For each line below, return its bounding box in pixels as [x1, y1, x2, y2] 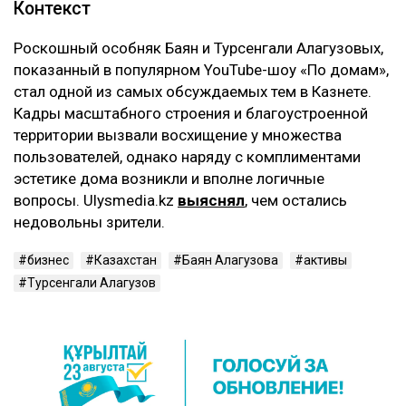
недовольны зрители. [14, 212, 165, 231]
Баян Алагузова [182, 252, 278, 267]
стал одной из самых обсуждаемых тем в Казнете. [14, 82, 372, 101]
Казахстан [94, 252, 157, 267]
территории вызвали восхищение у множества [14, 125, 342, 144]
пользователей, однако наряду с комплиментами [14, 147, 361, 166]
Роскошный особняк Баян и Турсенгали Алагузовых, [14, 38, 383, 57]
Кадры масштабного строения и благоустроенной [14, 103, 368, 122]
